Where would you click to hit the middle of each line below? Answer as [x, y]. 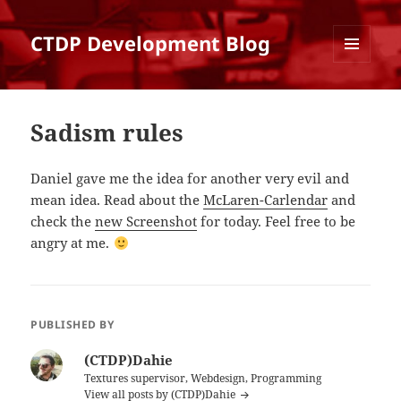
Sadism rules [107, 133]
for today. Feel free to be [277, 222]
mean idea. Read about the [117, 200]
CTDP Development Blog [151, 43]
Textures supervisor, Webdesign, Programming [203, 379]
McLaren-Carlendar [266, 200]
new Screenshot [146, 222]
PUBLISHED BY [73, 325]
